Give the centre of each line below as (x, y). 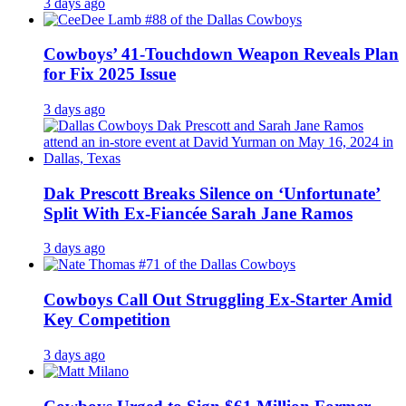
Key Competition (107, 320)
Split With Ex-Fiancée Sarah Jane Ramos (198, 213)
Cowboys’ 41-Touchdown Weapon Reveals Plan (221, 54)
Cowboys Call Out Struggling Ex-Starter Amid (218, 300)
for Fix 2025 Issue (110, 74)
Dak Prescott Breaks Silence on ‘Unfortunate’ (212, 193)
